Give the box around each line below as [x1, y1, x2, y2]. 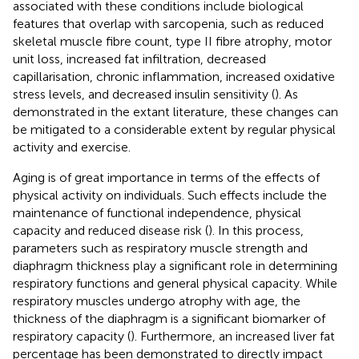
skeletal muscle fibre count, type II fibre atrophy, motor [13, 33, 332, 49]
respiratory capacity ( [13, 328, 131, 344]
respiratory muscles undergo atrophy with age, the [13, 292, 301, 309]
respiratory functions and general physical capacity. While [13, 275, 337, 291]
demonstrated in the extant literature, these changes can [13, 103, 338, 119]
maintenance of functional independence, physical [13, 204, 301, 220]
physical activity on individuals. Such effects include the [13, 187, 327, 203]
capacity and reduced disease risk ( [13, 222, 208, 238]
